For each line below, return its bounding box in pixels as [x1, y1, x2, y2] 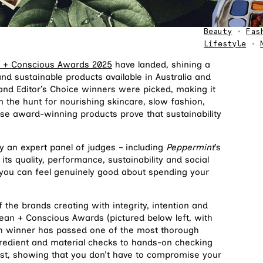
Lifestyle [204, 39, 247, 49]
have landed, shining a [112, 59, 210, 70]
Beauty [204, 27, 232, 36]
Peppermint [166, 142, 214, 153]
